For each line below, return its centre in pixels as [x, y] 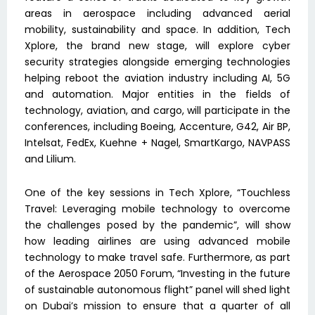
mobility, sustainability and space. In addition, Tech [157, 30]
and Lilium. [50, 159]
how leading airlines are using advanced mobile [157, 241]
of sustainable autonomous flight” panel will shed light [157, 289]
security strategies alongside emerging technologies [157, 62]
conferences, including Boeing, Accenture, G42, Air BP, [157, 127]
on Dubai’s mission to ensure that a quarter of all [157, 306]
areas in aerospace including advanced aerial [157, 14]
